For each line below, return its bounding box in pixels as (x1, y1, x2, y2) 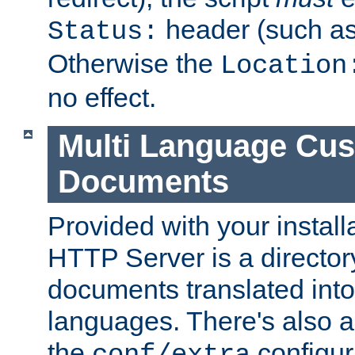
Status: (48, 17, 158, 48)
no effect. (48, 82, 156, 113)
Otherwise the (48, 48, 220, 79)
